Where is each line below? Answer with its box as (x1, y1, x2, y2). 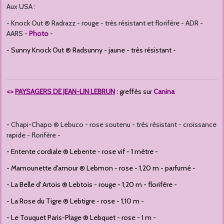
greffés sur (119, 87, 153, 96)
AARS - (6, 29, 29, 38)
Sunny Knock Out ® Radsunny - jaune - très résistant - (11, 45, 176, 55)
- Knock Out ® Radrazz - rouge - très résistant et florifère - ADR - (6, 18, 203, 28)
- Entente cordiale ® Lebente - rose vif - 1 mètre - (6, 147, 158, 156)
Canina (153, 87, 174, 96)
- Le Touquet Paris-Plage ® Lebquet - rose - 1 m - (6, 213, 156, 222)
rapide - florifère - (6, 130, 60, 140)
